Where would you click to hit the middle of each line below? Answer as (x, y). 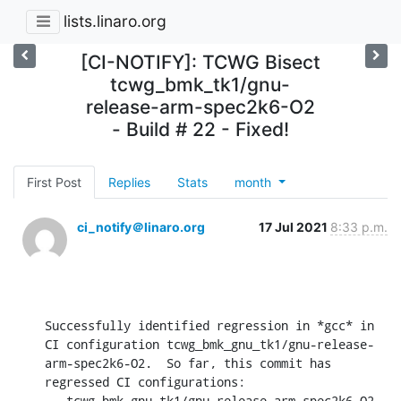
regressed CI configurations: (145, 381)
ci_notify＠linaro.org (141, 226)
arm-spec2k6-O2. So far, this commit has (188, 363)
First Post (54, 182)
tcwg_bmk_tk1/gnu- (200, 84)
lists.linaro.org (115, 21)
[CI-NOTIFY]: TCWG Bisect (200, 62)
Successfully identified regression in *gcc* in (209, 325)
